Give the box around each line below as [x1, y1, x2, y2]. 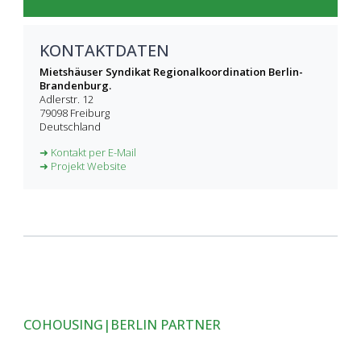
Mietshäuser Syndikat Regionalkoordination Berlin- [39, 64, 303, 80]
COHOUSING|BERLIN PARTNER [23, 316, 221, 334]
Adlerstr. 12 [39, 92, 93, 107]
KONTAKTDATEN [39, 39, 169, 62]
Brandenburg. [39, 78, 111, 93]
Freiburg [70, 106, 110, 121]
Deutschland [39, 119, 101, 135]
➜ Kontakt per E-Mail [39, 144, 136, 160]
